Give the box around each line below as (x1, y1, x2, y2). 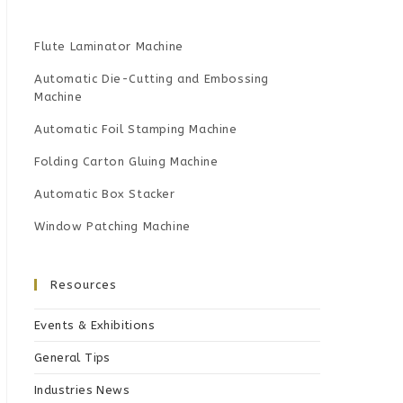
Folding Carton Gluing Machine (34, 155, 219, 169)
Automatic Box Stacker (34, 187, 175, 201)
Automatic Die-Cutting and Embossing (34, 72, 270, 86)
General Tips (34, 351, 111, 365)
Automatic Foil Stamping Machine (34, 122, 237, 137)
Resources (50, 278, 117, 292)
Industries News (34, 383, 130, 398)
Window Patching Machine (34, 219, 191, 234)
